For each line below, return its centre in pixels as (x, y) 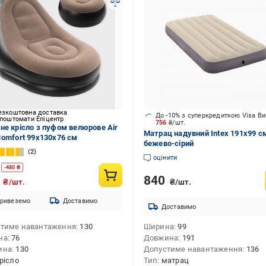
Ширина (159, 227)
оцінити (165, 158)
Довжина (161, 238)
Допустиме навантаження (193, 249)
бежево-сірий (169, 143)
